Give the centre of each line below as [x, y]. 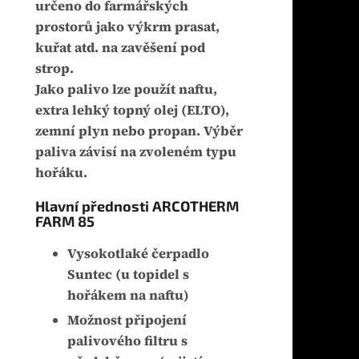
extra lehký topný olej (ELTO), [132, 111]
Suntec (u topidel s [128, 275]
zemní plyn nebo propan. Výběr [139, 131]
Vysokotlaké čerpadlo [138, 254]
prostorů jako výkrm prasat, [127, 27]
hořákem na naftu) [128, 296]
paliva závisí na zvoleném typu [135, 152]
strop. [54, 69]
